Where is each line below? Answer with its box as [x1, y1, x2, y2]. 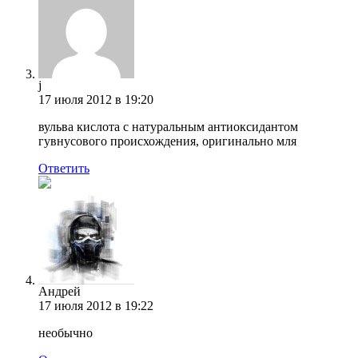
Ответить [38, 161, 89, 175]
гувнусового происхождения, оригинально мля [38, 133, 296, 148]
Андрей [38, 284, 81, 298]
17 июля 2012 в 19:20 [38, 92, 153, 106]
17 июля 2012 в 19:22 [38, 298, 153, 312]
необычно [38, 325, 93, 340]
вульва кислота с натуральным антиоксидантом [38, 119, 298, 133]
